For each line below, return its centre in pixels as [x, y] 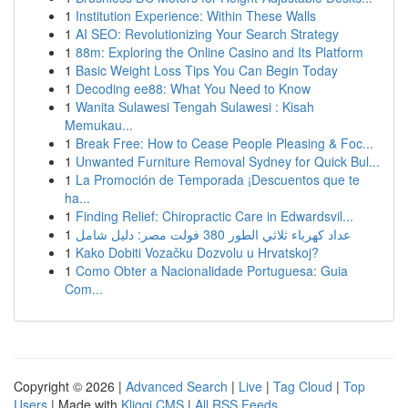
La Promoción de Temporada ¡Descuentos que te [218, 179]
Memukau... [99, 125]
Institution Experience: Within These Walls [196, 15]
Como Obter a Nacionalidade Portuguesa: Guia [212, 270]
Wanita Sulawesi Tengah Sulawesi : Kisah [195, 107]
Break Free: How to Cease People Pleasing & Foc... [224, 143]
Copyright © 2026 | [70, 386]
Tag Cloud [303, 386]
